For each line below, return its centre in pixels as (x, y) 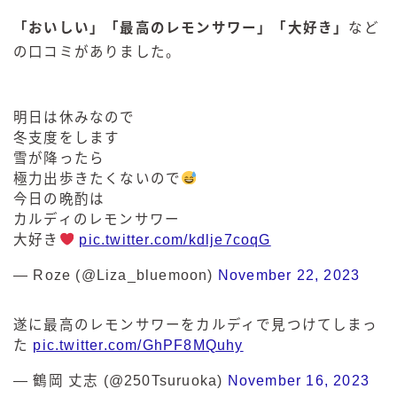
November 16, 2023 (299, 380)
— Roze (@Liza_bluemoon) (116, 275)
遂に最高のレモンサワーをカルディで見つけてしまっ (195, 324)
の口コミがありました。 (97, 52)
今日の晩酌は (59, 198)
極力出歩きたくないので (97, 178)
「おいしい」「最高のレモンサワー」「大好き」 (181, 28)
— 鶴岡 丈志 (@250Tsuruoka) (121, 380)
